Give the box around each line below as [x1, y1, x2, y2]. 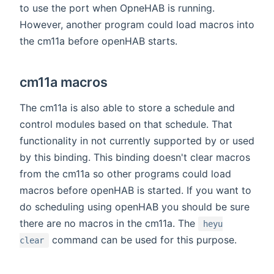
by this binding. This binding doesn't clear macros [20, 151, 250, 164]
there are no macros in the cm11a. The [20, 217, 198, 230]
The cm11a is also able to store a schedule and [20, 102, 235, 114]
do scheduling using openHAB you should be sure [20, 201, 250, 213]
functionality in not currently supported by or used [20, 135, 254, 147]
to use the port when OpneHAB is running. [20, 2, 215, 15]
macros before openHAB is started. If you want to [20, 184, 251, 197]
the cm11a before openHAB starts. [20, 35, 177, 48]
